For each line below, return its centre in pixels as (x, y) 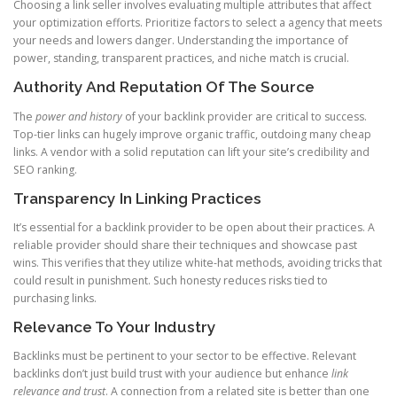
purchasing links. (55, 298)
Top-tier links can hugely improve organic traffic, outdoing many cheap (192, 134)
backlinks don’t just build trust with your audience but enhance (172, 374)
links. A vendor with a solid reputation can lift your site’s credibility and (191, 152)
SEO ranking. (45, 169)
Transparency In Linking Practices (137, 198)
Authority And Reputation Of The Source (164, 87)
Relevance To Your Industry (115, 327)
